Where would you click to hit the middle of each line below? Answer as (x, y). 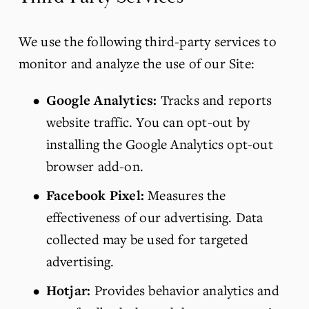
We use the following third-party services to (147, 41)
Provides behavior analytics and (185, 290)
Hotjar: (68, 290)
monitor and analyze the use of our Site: (137, 63)
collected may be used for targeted (147, 239)
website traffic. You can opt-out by (148, 121)
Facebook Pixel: (95, 195)
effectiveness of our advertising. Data (154, 217)
